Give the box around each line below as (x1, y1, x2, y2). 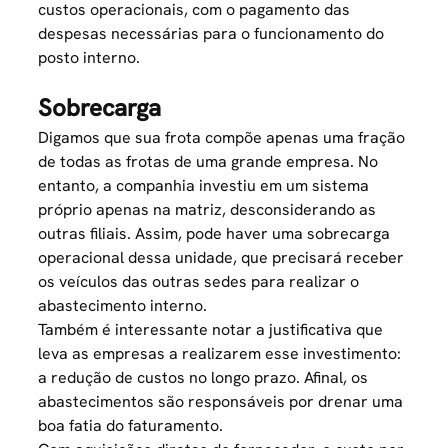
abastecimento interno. (38, 295, 208, 316)
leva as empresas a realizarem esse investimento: (38, 343, 402, 364)
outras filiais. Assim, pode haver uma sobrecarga (38, 223, 391, 244)
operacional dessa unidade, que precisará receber (38, 247, 405, 268)
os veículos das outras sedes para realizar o (38, 271, 360, 292)
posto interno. (38, 47, 141, 68)
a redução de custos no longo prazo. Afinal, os (38, 367, 369, 388)
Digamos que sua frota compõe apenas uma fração (38, 127, 406, 148)
